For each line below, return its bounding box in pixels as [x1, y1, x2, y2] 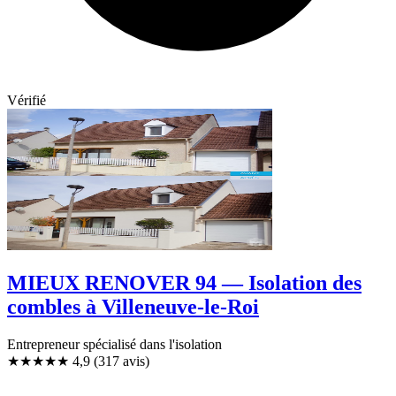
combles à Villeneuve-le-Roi [7, 295, 259, 319]
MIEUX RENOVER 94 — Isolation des [7, 271, 362, 295]
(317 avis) [94, 354, 149, 369]
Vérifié [7, 93, 46, 109]
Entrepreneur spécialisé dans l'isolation [7, 337, 222, 353]
